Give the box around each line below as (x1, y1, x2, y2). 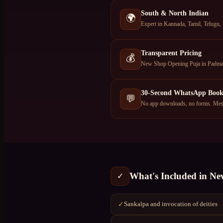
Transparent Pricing (141, 48, 202, 57)
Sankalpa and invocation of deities (124, 200, 218, 208)
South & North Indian (141, 8, 209, 17)
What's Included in (129, 170, 210, 181)
